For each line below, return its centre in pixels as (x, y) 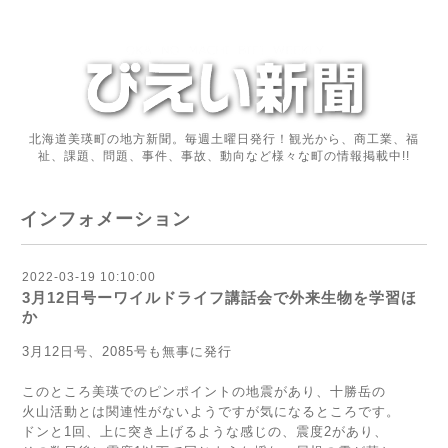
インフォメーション (105, 219)
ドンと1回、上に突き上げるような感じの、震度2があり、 (205, 431)
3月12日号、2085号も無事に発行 (127, 351)
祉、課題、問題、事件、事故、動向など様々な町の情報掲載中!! (224, 156)
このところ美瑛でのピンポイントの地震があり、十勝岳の (204, 391)
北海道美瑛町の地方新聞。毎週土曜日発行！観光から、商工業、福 (224, 139)
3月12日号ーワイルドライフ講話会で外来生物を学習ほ (219, 297)
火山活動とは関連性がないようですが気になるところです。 (211, 411)
